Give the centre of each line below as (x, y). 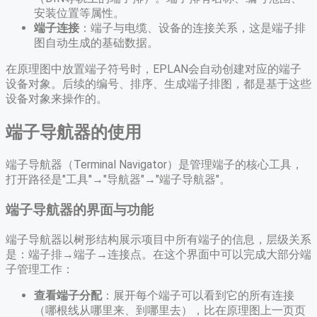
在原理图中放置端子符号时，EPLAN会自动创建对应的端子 (154, 69)
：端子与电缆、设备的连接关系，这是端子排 (192, 28)
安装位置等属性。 (79, 13)
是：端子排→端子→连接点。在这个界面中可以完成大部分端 (158, 254)
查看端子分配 (68, 295)
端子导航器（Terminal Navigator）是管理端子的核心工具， (154, 165)
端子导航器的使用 (74, 133)
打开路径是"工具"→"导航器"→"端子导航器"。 (118, 180)
